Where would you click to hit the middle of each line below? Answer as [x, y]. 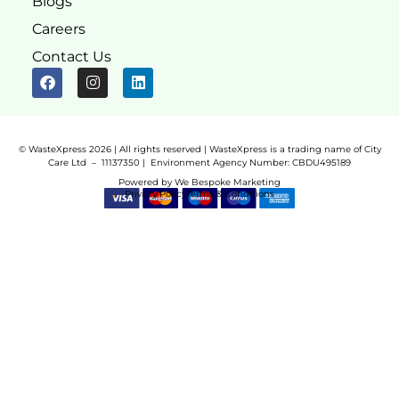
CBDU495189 [320, 162]
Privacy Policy [155, 193]
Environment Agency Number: [220, 162]
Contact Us [72, 56]
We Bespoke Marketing [228, 183]
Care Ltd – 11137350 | [99, 162]
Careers [59, 28]
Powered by [147, 183]
